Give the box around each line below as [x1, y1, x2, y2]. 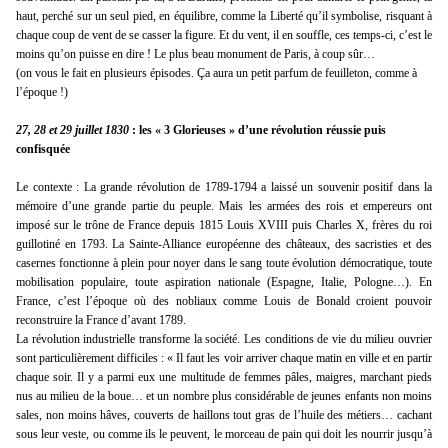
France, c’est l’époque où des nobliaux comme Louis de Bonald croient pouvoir [16, 294, 432, 309]
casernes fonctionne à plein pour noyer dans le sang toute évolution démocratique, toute [16, 256, 432, 271]
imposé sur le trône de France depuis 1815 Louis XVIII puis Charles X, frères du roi [16, 218, 432, 233]
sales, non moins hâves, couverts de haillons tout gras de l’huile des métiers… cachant [16, 408, 432, 423]
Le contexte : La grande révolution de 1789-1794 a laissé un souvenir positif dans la [16, 180, 432, 195]
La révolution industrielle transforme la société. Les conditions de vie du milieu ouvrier [16, 332, 432, 347]
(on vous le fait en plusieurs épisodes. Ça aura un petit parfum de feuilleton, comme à [16, 66, 417, 81]
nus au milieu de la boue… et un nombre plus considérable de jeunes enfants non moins [16, 389, 432, 404]
